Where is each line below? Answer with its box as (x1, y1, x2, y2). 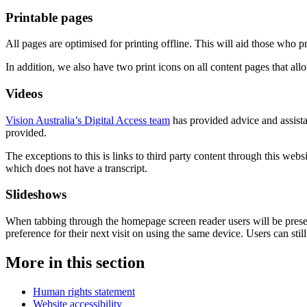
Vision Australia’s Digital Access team (5, 114, 170, 126)
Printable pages (5, 10, 93, 25)
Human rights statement (33, 285, 135, 297)
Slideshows (5, 187, 66, 202)
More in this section (5, 254, 145, 272)
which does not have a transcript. (5, 162, 147, 174)
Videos (5, 86, 42, 101)
